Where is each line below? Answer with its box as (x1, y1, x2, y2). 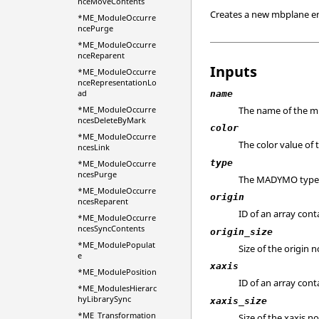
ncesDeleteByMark (77, 115, 146, 125)
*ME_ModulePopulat (77, 239, 155, 250)
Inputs (210, 61, 258, 81)
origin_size (210, 226, 273, 237)
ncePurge (77, 23, 113, 33)
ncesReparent (77, 196, 128, 206)
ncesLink (77, 142, 110, 152)
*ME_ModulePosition (77, 266, 157, 277)
